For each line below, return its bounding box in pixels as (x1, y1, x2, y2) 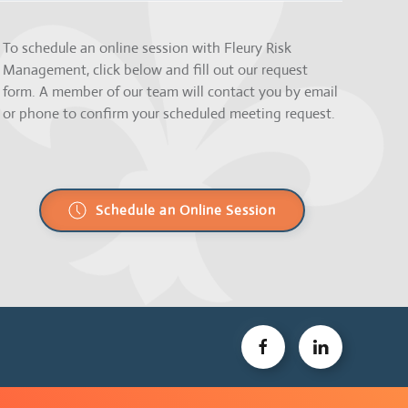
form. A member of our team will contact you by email (2, 82, 338, 102)
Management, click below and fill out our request (2, 60, 308, 80)
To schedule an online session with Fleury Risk (2, 38, 291, 58)
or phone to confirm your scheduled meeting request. (2, 104, 335, 124)
